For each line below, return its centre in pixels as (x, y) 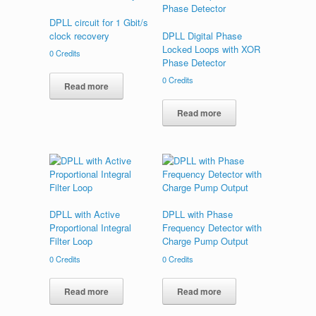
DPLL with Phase (198, 214)
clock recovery (79, 35)
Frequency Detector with (212, 228)
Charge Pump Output (206, 241)
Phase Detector (194, 62)
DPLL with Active (85, 214)
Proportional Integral (90, 228)
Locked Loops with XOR (212, 49)
